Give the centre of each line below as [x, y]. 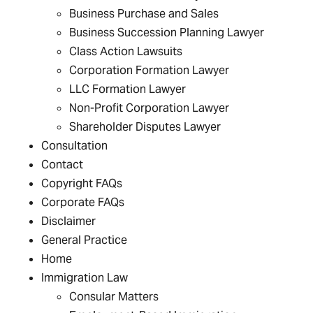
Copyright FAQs [82, 183]
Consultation [75, 146]
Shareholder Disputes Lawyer [145, 127]
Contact [63, 165]
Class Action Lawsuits [126, 51]
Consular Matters [114, 297]
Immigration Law [85, 278]
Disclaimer [69, 221]
